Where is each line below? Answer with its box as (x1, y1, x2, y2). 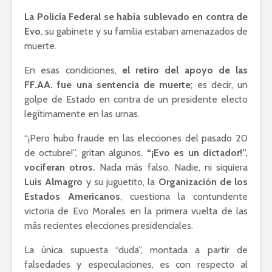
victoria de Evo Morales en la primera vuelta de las (24, 205, 248, 217)
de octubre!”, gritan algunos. (24, 146, 147, 158)
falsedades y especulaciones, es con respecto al (24, 258, 248, 270)
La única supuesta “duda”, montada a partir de (24, 243, 248, 256)
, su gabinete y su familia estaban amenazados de (41, 25, 248, 37)
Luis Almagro (24, 175, 83, 188)
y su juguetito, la (83, 175, 158, 188)
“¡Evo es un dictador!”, (146, 146, 248, 158)
